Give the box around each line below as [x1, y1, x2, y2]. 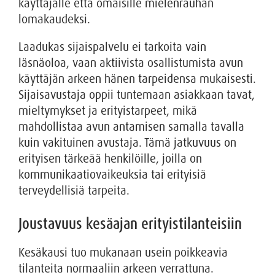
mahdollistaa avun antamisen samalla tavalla [18, 119, 244, 135]
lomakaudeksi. [18, 12, 90, 28]
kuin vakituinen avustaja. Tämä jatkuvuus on [18, 135, 236, 151]
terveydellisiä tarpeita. [18, 183, 130, 199]
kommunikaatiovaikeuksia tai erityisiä [18, 167, 206, 183]
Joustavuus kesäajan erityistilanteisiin [18, 214, 242, 234]
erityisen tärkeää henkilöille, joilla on [18, 151, 202, 167]
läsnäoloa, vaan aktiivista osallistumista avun [18, 55, 243, 71]
